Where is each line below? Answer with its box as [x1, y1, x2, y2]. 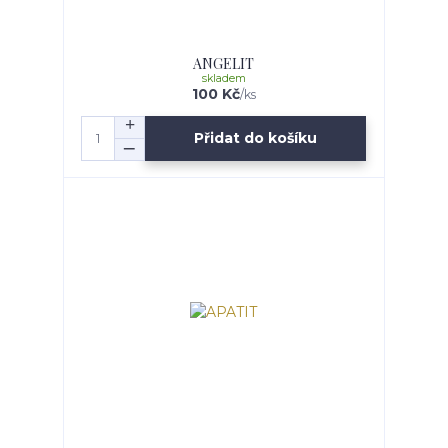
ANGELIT [193, 53, 255, 73]
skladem [201, 71, 246, 85]
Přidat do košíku [194, 129, 318, 148]
